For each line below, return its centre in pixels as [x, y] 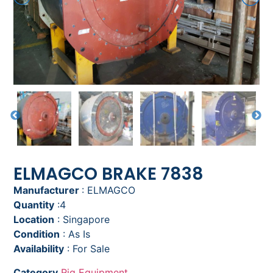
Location [34, 220]
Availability [39, 249]
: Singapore [82, 220]
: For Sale [87, 249]
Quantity [34, 205]
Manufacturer [48, 190]
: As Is [75, 234]
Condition [37, 234]
